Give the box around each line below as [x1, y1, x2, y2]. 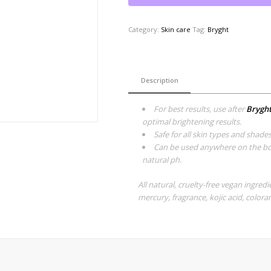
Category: [128, 25, 161, 34]
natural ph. [142, 154, 183, 166]
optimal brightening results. [142, 116, 243, 128]
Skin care [160, 25, 191, 34]
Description [140, 76, 178, 85]
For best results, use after [153, 103, 246, 115]
